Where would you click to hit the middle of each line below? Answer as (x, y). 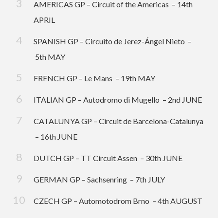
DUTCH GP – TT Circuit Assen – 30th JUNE (108, 158)
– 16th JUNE (55, 136)
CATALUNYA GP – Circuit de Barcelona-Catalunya (118, 121)
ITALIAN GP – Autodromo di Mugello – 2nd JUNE (118, 99)
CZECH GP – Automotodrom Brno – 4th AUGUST (118, 200)
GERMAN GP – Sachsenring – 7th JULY (99, 179)
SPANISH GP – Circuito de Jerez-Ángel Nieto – (113, 41)
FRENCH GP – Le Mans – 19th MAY (94, 78)
